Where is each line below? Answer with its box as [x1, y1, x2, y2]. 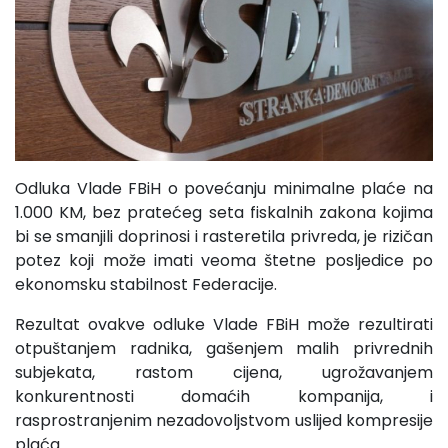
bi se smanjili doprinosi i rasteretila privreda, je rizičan [15, 225, 433, 249]
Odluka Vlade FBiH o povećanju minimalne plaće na [15, 177, 433, 201]
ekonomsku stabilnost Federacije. [15, 273, 277, 297]
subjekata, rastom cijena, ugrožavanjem [15, 361, 433, 385]
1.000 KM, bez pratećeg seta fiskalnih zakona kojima [15, 201, 433, 225]
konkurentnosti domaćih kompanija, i [15, 385, 433, 409]
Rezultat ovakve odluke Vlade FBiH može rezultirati [15, 313, 433, 337]
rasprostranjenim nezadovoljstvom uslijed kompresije [15, 409, 433, 433]
